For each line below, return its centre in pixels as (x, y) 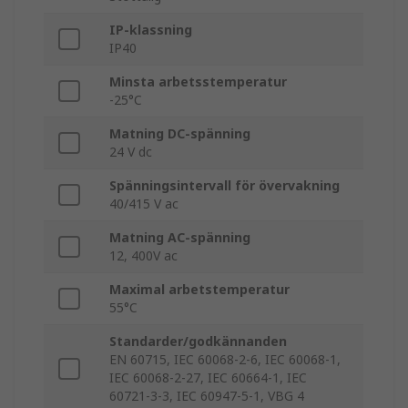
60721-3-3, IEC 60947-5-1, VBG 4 (207, 396)
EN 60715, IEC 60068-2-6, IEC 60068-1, (225, 360)
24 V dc (131, 152)
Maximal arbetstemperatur (199, 290)
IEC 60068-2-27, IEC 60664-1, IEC (208, 378)
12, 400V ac (143, 256)
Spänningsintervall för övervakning (224, 186)
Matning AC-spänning (180, 238)
